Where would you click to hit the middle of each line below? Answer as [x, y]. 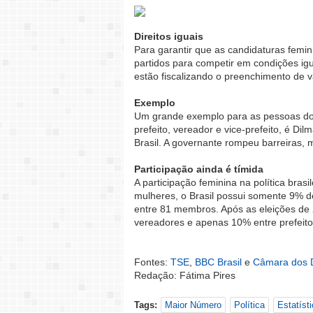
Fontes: [152, 262]
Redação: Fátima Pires [185, 276]
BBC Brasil [218, 262]
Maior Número [193, 305]
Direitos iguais [169, 37]
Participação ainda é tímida [199, 169]
